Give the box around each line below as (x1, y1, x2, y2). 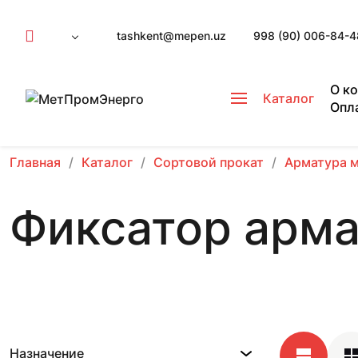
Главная (10, 154, 61, 170)
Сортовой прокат (153, 154, 264, 170)
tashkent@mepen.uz (117, 29, 226, 42)
